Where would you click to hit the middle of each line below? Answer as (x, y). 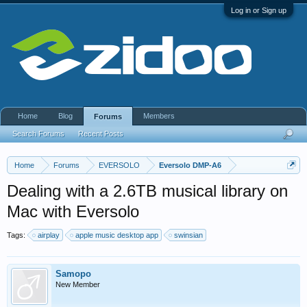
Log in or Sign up (259, 10)
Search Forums (38, 134)
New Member (78, 284)
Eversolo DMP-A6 (190, 165)
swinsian (188, 235)
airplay (49, 235)
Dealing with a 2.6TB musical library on (147, 191)
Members (159, 116)
